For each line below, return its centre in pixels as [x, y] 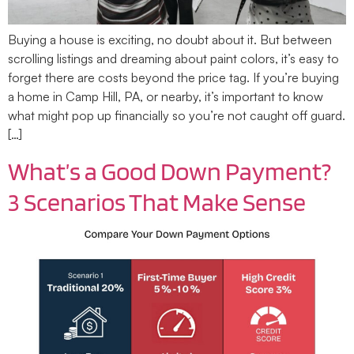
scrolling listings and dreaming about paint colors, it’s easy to [173, 59]
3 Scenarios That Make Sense [157, 201]
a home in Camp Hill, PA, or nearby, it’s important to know [166, 97]
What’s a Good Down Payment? [169, 171]
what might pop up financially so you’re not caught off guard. [177, 116]
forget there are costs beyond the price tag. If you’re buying [173, 78]
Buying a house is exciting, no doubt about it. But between [170, 40]
